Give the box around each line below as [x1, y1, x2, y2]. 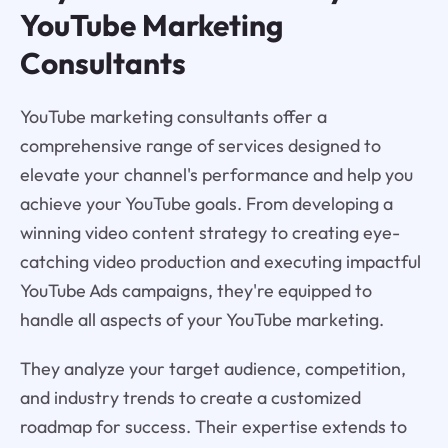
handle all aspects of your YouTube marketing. [19, 307, 384, 331]
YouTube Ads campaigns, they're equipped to [19, 278, 372, 302]
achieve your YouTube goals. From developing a [19, 191, 393, 215]
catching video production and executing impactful [19, 249, 421, 273]
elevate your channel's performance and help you [19, 162, 413, 186]
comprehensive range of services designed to [19, 133, 381, 157]
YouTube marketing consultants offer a [19, 104, 327, 128]
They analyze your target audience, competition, [19, 356, 406, 380]
